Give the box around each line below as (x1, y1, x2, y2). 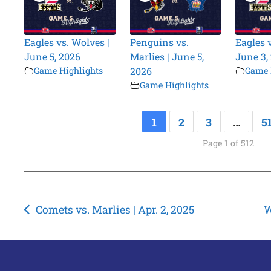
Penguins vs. (129, 36, 189, 49)
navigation (24, 220, 105, 241)
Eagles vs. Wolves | (24, 36, 110, 49)
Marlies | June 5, (129, 50, 204, 64)
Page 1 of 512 (202, 137, 254, 149)
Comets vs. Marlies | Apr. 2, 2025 (35, 203, 194, 217)
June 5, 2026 (24, 50, 81, 64)
